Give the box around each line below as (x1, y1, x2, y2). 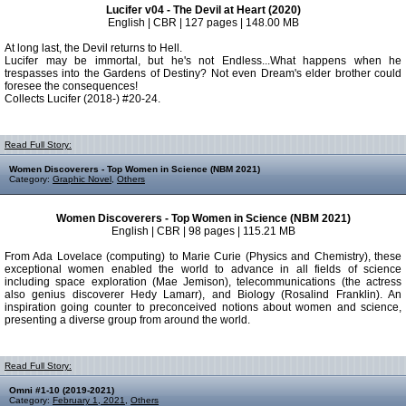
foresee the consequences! (5, 80, 138, 92)
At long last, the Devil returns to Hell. (5, 42, 182, 54)
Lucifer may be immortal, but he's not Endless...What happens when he (5, 54, 401, 67)
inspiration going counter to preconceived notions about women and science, (5, 301, 401, 314)
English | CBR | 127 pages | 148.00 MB (107, 16, 299, 29)
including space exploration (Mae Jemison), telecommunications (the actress (5, 275, 401, 288)
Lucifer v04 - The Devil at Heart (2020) (105, 4, 301, 16)
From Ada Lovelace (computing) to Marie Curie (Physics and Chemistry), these (5, 250, 401, 263)
